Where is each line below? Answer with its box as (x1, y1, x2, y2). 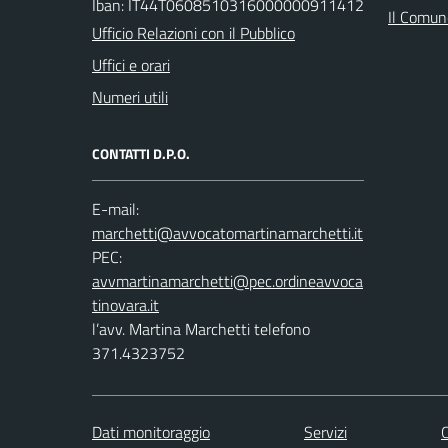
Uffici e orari (92, 52, 170, 77)
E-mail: (92, 196, 139, 221)
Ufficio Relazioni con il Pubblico (92, 20, 295, 45)
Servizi (304, 419, 347, 444)
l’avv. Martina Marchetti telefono (92, 316, 310, 341)
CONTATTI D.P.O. (92, 142, 190, 164)
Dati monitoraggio (92, 419, 210, 444)
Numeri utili (92, 84, 168, 109)
